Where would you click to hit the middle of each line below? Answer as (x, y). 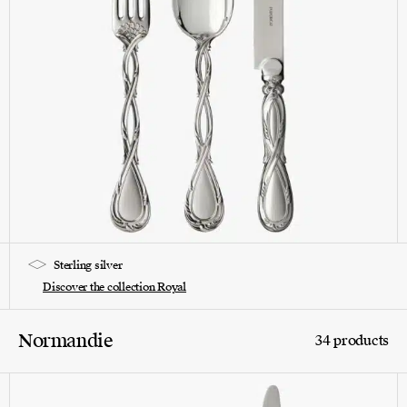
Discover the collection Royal (115, 287)
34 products (352, 340)
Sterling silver (88, 265)
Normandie (66, 340)
